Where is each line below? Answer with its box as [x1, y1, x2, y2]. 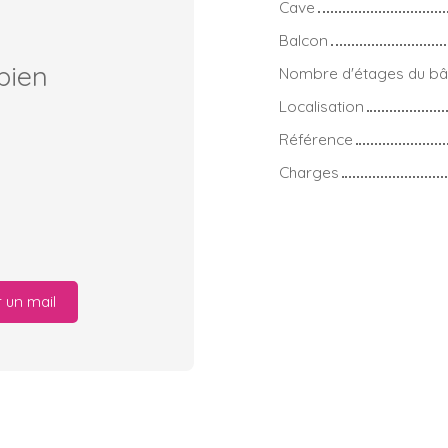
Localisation [279, 95, 364, 116]
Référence [279, 128, 353, 149]
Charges [279, 161, 339, 182]
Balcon [279, 29, 328, 50]
